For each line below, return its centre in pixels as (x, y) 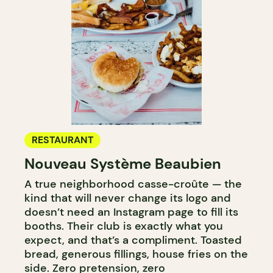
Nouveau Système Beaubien (123, 164)
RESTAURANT (62, 140)
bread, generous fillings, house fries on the (136, 254)
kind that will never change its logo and (128, 198)
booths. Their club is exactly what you (124, 226)
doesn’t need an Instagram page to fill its (131, 212)
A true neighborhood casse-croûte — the (133, 184)
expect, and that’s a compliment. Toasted (133, 240)
